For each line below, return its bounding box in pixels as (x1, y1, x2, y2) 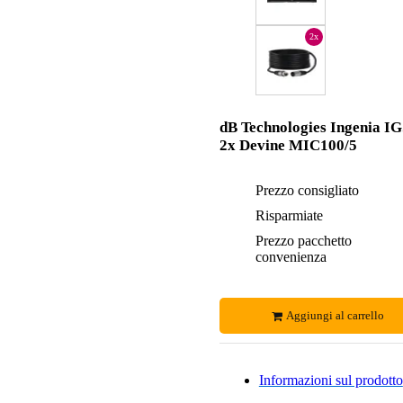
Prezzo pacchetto (255, 233, 352, 249)
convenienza (255, 249, 327, 265)
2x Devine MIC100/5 (219, 137, 357, 155)
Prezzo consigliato (255, 183, 359, 199)
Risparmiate (255, 208, 323, 224)
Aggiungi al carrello (286, 309, 385, 323)
